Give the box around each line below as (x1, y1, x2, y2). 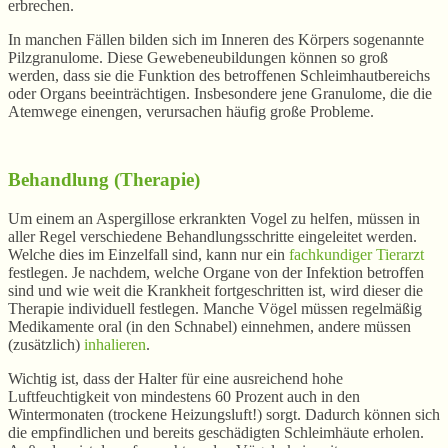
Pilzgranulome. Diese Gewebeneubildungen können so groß (8, 48, 388, 66)
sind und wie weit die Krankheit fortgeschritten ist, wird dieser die (8, 281, 423, 299)
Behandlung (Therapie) (8, 169, 200, 191)
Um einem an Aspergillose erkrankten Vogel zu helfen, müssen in (8, 209, 420, 227)
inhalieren (84, 335, 146, 353)
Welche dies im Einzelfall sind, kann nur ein (8, 245, 289, 263)
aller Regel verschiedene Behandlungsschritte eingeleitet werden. (8, 227, 417, 245)
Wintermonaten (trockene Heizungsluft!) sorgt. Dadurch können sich (8, 405, 440, 423)
